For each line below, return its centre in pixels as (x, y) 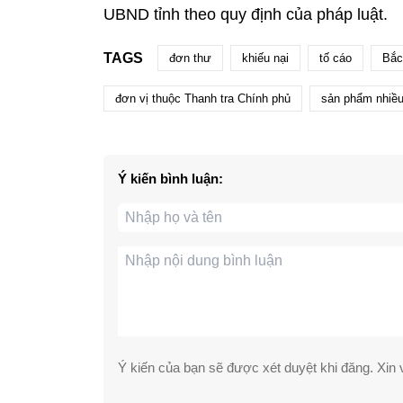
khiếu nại (265, 58)
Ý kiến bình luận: (170, 179)
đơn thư (190, 58)
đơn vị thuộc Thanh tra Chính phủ (202, 99)
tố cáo (335, 58)
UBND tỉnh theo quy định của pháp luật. (245, 15)
